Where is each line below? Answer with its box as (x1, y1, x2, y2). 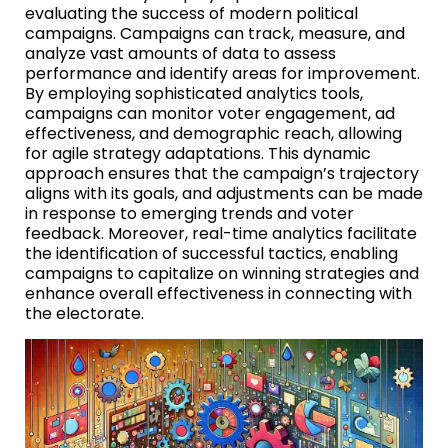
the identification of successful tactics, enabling (25, 241, 398, 265)
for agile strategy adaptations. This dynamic (25, 141, 371, 165)
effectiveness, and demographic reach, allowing (25, 121, 402, 145)
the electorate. (25, 301, 144, 325)
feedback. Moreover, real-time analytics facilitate (25, 221, 417, 245)
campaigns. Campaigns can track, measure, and (25, 21, 405, 45)
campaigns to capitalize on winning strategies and (25, 261, 419, 285)
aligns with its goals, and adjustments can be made (25, 181, 423, 205)
